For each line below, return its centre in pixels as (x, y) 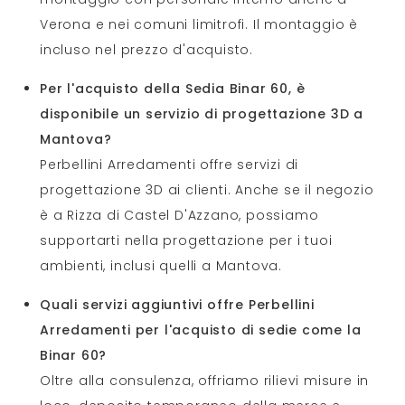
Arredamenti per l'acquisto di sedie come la (201, 330)
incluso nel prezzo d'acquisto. (147, 49)
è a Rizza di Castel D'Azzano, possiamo (179, 215)
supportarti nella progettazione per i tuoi (186, 240)
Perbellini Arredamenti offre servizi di (170, 164)
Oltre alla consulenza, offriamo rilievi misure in (205, 380)
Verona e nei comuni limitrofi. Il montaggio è (199, 24)
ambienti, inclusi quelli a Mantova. (161, 265)
